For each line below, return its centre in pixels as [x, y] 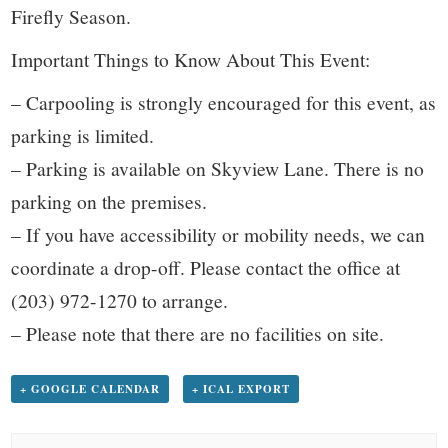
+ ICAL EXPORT [240, 388]
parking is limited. [83, 134]
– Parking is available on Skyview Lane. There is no [218, 167]
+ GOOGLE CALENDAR [90, 388]
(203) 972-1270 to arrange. [120, 299]
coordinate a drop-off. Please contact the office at [206, 266]
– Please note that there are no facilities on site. [198, 332]
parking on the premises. [109, 200]
